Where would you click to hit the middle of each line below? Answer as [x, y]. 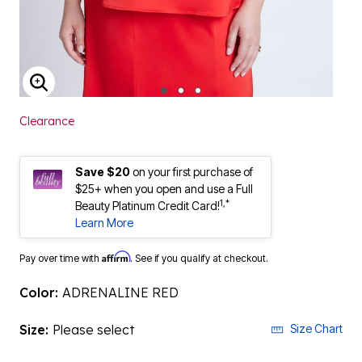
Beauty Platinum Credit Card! [147, 206]
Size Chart [316, 328]
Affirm [116, 257]
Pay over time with [61, 258]
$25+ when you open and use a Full [164, 189]
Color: [41, 293]
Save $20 [103, 172]
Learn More [104, 223]
